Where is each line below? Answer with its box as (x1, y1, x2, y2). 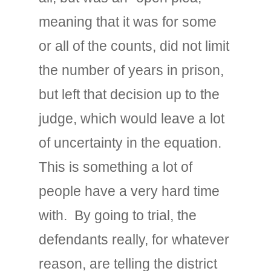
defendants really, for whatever (39, 232, 229, 247)
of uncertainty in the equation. (39, 135, 221, 151)
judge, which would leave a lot (39, 111, 224, 126)
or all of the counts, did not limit (39, 38, 229, 54)
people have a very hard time (39, 183, 220, 199)
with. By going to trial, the (39, 207, 197, 223)
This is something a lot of (39, 159, 192, 175)
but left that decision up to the (39, 87, 220, 102)
